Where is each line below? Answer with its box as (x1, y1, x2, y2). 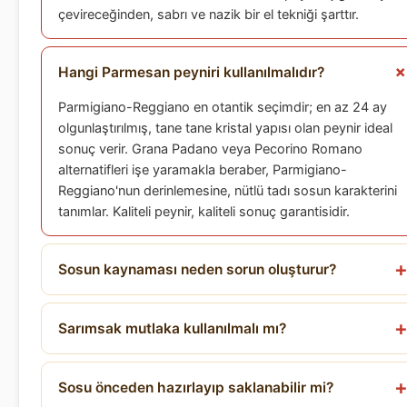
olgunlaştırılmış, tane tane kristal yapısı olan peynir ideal (58, 119, 392, 136)
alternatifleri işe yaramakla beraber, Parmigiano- (58, 161, 347, 178)
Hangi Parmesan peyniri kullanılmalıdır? (58, 63, 324, 81)
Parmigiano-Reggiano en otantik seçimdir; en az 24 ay (58, 98, 387, 115)
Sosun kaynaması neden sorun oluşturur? (58, 260, 336, 278)
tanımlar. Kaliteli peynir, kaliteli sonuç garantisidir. (58, 203, 350, 220)
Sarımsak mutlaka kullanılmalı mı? (58, 319, 286, 337)
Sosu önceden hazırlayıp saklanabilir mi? (58, 378, 333, 396)
